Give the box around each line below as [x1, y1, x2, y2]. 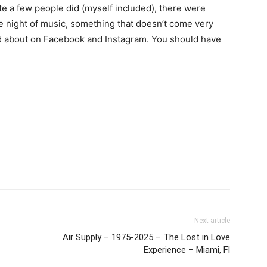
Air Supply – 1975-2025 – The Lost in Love [63, 232, 230, 243]
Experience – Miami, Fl [144, 244, 230, 255]
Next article [194, 216, 230, 225]
